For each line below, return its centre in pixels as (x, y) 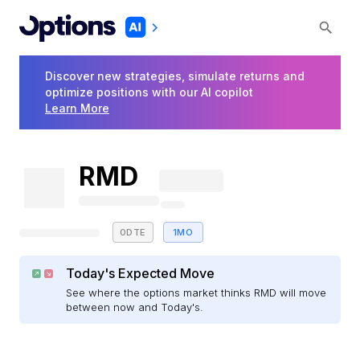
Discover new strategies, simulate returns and (175, 76)
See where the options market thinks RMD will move (196, 293)
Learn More (77, 108)
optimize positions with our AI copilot (149, 92)
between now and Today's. (135, 307)
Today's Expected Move (141, 274)
